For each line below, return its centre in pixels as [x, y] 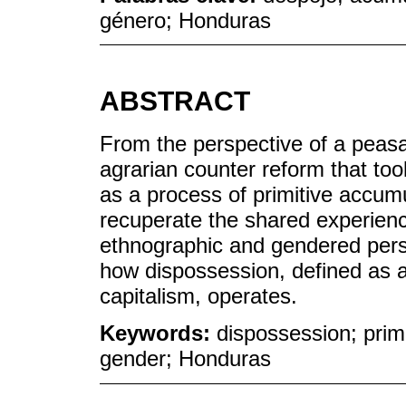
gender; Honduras [185, 358]
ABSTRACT [175, 101]
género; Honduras [185, 20]
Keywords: [158, 333]
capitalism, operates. [198, 296]
